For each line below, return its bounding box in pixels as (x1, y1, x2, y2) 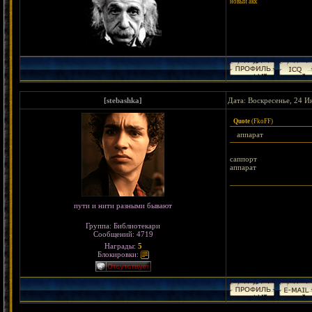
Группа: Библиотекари (86, 221, 160, 230)
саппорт (230, 155, 257, 163)
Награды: (104, 242, 138, 250)
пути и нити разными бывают (74, 201, 172, 210)
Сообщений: (93, 230, 136, 238)
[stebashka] (104, 96, 142, 104)
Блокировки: (97, 250, 141, 258)
